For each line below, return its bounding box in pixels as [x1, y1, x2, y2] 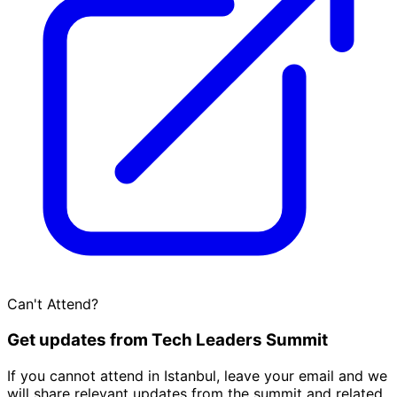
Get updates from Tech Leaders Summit [7, 329, 328, 350]
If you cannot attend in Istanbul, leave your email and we [7, 366, 387, 385]
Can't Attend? [7, 295, 98, 314]
